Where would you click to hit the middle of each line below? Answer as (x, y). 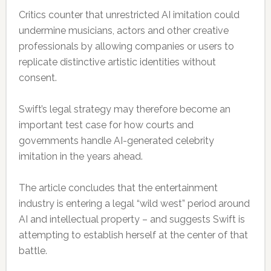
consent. (38, 78)
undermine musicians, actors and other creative (123, 31)
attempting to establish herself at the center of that (133, 235)
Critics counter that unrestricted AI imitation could (129, 15)
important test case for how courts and (106, 125)
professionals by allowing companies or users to (126, 47)
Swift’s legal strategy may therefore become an (124, 109)
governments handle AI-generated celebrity (116, 141)
